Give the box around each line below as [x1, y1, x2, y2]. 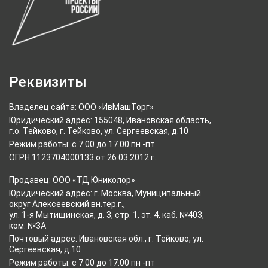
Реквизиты [9, 74, 87, 90]
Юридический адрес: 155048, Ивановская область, [9, 115, 211, 125]
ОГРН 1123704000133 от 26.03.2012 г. [9, 153, 156, 162]
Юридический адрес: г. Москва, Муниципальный [9, 188, 201, 198]
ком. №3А [9, 221, 46, 230]
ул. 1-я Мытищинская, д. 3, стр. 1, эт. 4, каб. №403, [9, 210, 204, 220]
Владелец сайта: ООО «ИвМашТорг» [9, 102, 154, 112]
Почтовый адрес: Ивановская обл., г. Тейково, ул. [9, 234, 203, 243]
